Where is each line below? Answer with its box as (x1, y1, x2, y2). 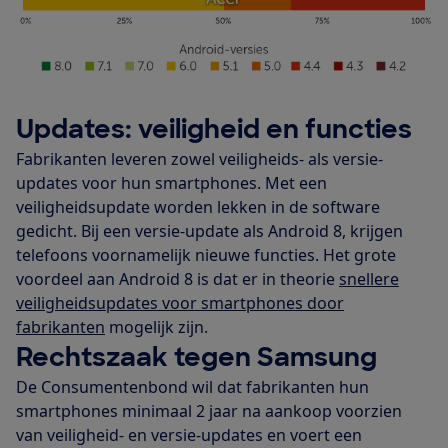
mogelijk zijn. (105, 315, 208, 338)
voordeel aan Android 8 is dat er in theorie (16, 267, 339, 290)
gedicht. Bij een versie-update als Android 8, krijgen (16, 219, 403, 242)
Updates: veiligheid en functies (16, 111, 412, 146)
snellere (339, 267, 399, 290)
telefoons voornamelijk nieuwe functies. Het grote (16, 243, 396, 266)
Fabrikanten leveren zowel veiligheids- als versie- (16, 147, 383, 170)
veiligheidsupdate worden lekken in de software (16, 195, 380, 218)
